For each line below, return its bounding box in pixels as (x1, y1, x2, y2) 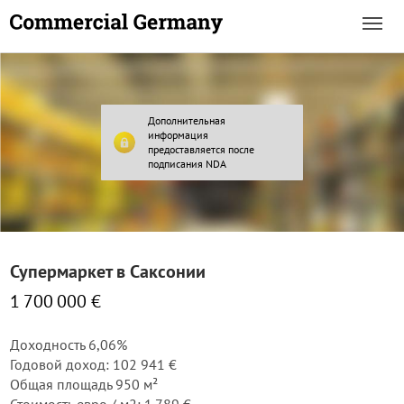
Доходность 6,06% (10, 335, 127, 353)
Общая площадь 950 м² (10, 375, 158, 393)
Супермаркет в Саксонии (10, 260, 206, 283)
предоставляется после (148, 142, 254, 156)
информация (148, 128, 208, 142)
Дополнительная (148, 114, 225, 127)
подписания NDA (148, 157, 226, 170)
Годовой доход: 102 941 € (10, 355, 177, 373)
